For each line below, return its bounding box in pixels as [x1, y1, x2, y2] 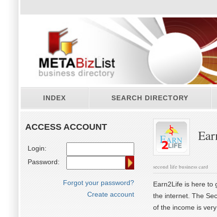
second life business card [153, 163, 208, 170]
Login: [28, 144, 46, 152]
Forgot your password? [63, 179, 134, 186]
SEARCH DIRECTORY [111, 94, 188, 102]
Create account [87, 190, 134, 198]
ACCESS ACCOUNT [25, 122, 107, 132]
